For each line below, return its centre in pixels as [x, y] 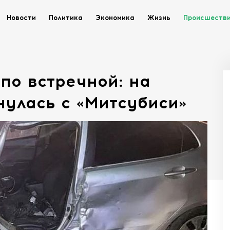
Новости [21, 18]
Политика [66, 18]
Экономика [115, 18]
